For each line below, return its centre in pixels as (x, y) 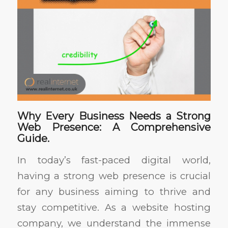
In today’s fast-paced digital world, (114, 160)
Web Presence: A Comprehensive (114, 127)
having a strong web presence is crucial (114, 176)
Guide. (33, 139)
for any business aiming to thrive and (114, 192)
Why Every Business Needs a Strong (114, 116)
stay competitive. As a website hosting (114, 208)
